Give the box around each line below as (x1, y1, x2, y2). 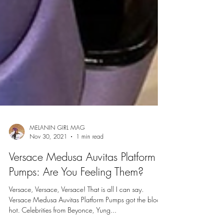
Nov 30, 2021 (30, 154, 67, 163)
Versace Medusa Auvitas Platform (9, 172, 155, 186)
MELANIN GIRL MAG (30, 146, 85, 154)
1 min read (76, 154, 104, 163)
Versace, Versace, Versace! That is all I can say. (9, 207, 144, 216)
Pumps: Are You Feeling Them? (9, 186, 144, 201)
